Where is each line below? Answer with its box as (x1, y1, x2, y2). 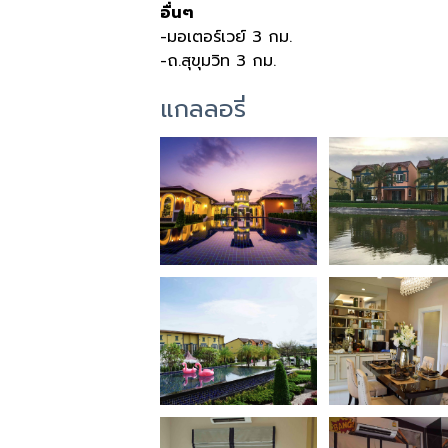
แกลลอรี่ (160, 91, 246, 127)
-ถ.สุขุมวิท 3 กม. (160, 49, 276, 73)
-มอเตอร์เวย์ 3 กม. (160, 25, 292, 49)
